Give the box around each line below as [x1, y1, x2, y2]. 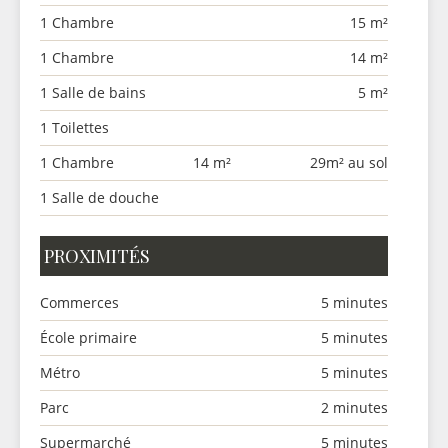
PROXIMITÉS [44, 244, 150, 268]
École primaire [40, 328, 137, 347]
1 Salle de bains [40, 83, 146, 102]
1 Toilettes [40, 118, 109, 137]
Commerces [40, 293, 119, 312]
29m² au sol [310, 153, 388, 172]
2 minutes [321, 398, 388, 417]
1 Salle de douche [40, 188, 159, 207]
